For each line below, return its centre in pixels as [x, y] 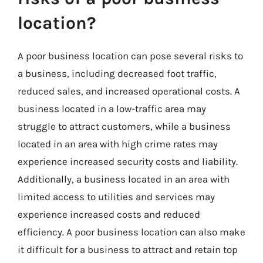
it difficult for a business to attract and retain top [128, 249]
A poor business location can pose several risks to [130, 56]
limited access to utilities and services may [116, 197]
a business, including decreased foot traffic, [117, 73]
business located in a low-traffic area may [112, 109]
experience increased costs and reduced [109, 214]
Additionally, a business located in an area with [124, 179]
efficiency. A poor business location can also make [131, 232]
